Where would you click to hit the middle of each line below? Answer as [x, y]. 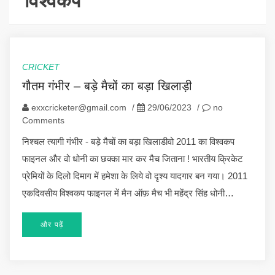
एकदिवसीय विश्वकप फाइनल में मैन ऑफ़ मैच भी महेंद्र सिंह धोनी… [128, 193]
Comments [43, 120]
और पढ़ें [52, 224]
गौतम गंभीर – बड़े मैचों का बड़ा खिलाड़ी [107, 86]
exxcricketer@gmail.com [79, 107]
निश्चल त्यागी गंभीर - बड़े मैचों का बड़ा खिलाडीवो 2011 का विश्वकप [128, 141]
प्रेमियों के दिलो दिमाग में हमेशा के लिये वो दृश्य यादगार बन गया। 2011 [135, 176]
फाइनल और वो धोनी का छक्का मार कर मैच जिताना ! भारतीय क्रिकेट [133, 158]
